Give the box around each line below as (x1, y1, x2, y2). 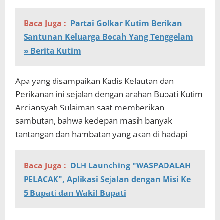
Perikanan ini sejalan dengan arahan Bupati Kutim (15, 88, 203, 100)
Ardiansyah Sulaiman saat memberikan (15, 102, 164, 113)
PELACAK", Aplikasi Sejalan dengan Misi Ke (24, 174, 191, 185)
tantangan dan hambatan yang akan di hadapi (15, 128, 187, 140)
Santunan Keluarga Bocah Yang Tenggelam (24, 31, 193, 43)
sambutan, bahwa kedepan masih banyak (15, 115, 172, 127)
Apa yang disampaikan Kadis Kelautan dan (15, 75, 174, 87)
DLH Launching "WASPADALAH (70, 160, 191, 171)
